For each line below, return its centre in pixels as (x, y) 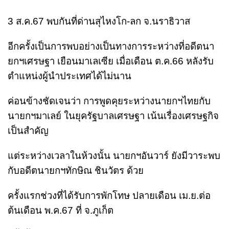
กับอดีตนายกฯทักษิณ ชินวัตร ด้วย (76, 170)
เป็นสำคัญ (28, 130)
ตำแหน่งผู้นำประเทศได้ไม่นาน (70, 76)
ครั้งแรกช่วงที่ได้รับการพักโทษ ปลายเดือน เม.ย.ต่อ (109, 195)
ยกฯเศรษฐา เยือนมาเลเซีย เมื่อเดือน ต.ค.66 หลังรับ (111, 61)
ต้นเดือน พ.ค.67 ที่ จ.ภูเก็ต (61, 210)
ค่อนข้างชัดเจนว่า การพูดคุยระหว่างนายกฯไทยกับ (109, 101)
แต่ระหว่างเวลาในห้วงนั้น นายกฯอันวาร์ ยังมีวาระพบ (114, 155)
